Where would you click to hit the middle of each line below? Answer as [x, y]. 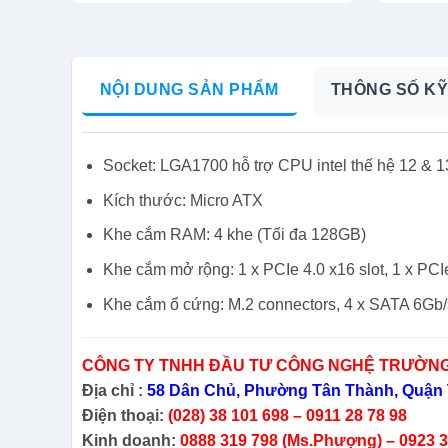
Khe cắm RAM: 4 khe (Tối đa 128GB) [234, 235]
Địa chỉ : [114, 391]
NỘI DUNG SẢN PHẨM [189, 90]
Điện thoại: [124, 416]
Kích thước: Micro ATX [182, 200]
